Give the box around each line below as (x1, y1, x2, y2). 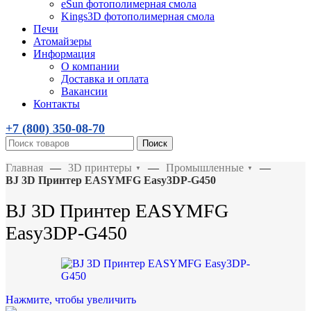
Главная (6, 162, 43, 174)
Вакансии (61, 85, 108, 97)
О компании (61, 60, 119, 72)
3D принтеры (68, 162, 132, 174)
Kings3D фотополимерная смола (61, 10, 215, 22)
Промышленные (166, 162, 244, 174)
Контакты (33, 98, 80, 110)
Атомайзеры (33, 35, 92, 47)
